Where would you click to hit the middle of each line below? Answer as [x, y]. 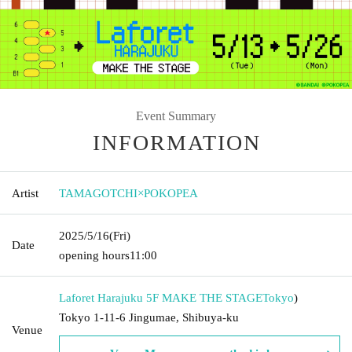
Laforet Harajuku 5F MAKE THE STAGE [161, 297]
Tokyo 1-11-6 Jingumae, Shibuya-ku [149, 317]
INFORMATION [177, 142]
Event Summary [176, 115]
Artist [25, 193]
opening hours [94, 255]
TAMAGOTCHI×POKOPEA [128, 193]
